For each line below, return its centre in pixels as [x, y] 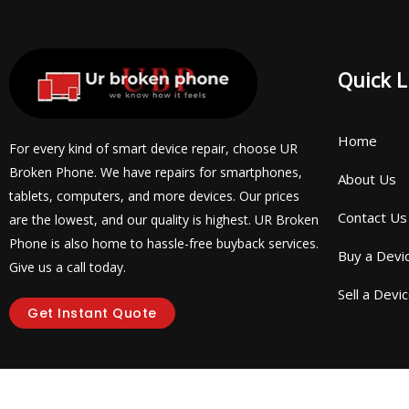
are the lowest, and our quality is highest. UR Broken [164, 219]
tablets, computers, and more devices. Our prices [154, 195]
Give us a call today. [68, 267]
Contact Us [372, 217]
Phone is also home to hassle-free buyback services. [164, 243]
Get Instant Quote [92, 313]
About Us [367, 179]
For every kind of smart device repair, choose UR [153, 148]
